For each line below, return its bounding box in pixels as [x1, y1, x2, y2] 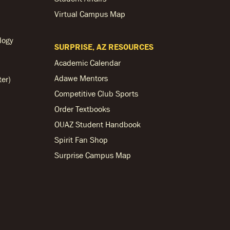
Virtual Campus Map [54, 9, 125, 18]
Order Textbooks [54, 104, 110, 113]
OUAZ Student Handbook [54, 120, 141, 129]
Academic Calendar [54, 58, 121, 67]
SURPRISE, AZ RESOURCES [54, 42, 154, 51]
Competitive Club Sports [54, 89, 138, 98]
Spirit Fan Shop [54, 135, 108, 144]
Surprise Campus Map [54, 150, 131, 160]
